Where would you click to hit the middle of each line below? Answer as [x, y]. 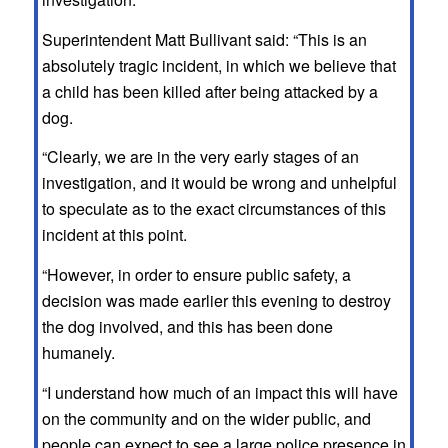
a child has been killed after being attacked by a [209, 91]
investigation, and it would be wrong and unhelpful [219, 183]
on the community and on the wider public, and [206, 418]
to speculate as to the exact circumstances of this [213, 209]
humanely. [78, 352]
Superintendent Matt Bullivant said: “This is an [204, 39]
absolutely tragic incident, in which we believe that [218, 65]
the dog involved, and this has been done [187, 326]
